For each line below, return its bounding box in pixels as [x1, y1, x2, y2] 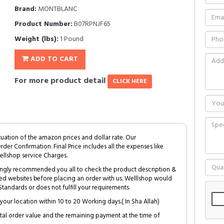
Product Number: [14, 18, 72, 30]
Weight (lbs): [14, 33, 58, 45]
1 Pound [58, 33, 83, 45]
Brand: [14, 3, 36, 15]
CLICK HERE [112, 76, 147, 86]
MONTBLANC [36, 3, 77, 15]
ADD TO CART [28, 53, 78, 65]
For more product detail [14, 74, 107, 87]
